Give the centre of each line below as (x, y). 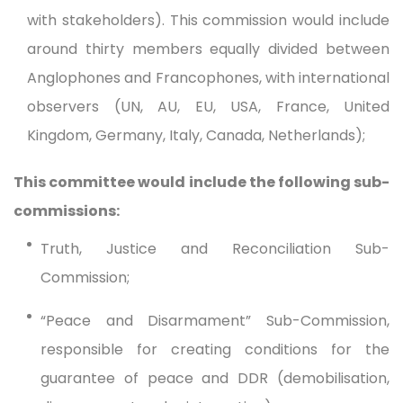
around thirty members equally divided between (208, 49)
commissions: (67, 210)
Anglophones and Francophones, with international (208, 77)
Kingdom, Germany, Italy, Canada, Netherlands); (196, 135)
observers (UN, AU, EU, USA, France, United (208, 106)
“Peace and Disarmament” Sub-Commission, (215, 320)
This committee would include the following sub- (201, 182)
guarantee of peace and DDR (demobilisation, (215, 378)
